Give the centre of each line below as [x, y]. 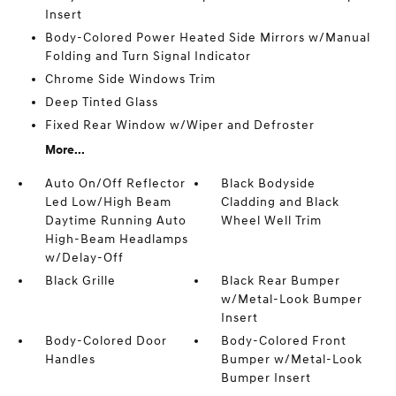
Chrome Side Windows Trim [130, 79]
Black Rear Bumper [281, 281]
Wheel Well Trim [272, 221]
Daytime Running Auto [115, 221]
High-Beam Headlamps [116, 239]
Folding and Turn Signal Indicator [148, 56]
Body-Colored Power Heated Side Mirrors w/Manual [207, 38]
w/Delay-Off [84, 258]
